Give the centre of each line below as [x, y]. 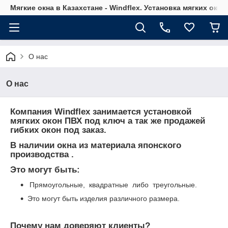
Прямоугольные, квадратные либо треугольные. [112, 185]
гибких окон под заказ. [58, 130]
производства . [42, 154]
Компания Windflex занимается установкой [101, 112]
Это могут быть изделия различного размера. [104, 199]
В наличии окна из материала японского [96, 145]
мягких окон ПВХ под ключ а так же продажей [108, 121]
